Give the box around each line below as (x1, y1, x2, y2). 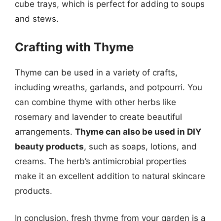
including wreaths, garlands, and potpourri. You (15, 82, 202, 92)
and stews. (15, 14, 59, 24)
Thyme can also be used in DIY (75, 126, 201, 137)
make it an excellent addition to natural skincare (15, 171, 205, 181)
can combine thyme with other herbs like (15, 97, 176, 107)
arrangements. (15, 126, 75, 137)
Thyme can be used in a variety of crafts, (15, 67, 178, 77)
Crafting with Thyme (15, 39, 134, 54)
